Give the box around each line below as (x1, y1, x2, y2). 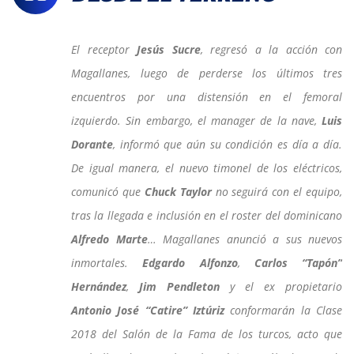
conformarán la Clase (224, 302, 342, 318)
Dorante (71, 136, 113, 152)
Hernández (71, 278, 126, 294)
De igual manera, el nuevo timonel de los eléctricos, (71, 160, 342, 175)
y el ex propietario (230, 278, 342, 294)
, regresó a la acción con (200, 41, 342, 57)
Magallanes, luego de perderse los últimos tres (71, 65, 342, 81)
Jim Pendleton (139, 278, 230, 294)
